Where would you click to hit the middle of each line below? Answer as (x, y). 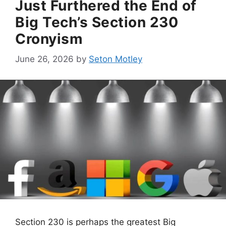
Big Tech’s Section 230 (97, 22)
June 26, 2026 (44, 59)
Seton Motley (116, 59)
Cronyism (49, 39)
